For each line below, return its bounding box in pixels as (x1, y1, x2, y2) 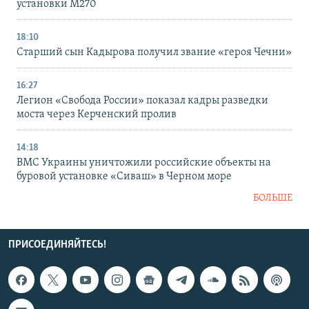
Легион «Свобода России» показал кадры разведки (17, 95, 268, 107)
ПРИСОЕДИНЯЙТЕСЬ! (8, 239, 106, 251)
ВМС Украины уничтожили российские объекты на (17, 157, 271, 169)
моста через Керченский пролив (17, 109, 177, 121)
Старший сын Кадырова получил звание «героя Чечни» (17, 47, 292, 59)
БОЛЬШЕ (253, 193, 292, 204)
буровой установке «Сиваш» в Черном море (17, 171, 232, 183)
